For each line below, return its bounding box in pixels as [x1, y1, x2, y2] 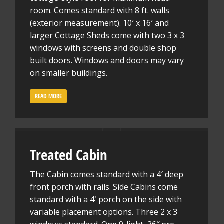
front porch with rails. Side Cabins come [30, 181, 178, 192]
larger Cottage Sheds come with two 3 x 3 [30, 30, 184, 41]
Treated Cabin [30, 145, 107, 164]
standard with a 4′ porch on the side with [30, 194, 182, 205]
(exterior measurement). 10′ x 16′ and [30, 17, 169, 28]
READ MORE [35, 92, 62, 100]
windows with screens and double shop [30, 42, 176, 53]
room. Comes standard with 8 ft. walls [30, 5, 169, 16]
